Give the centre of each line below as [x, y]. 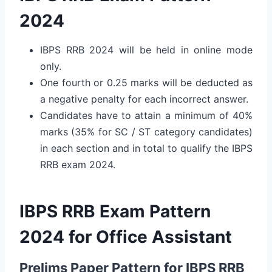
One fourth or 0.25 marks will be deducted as [146, 82]
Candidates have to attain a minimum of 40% [146, 115]
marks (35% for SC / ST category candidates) [146, 131]
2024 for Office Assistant [126, 236]
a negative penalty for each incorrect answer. [144, 99]
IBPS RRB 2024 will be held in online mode [146, 49]
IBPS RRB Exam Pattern [115, 211]
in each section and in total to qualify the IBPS [146, 148]
